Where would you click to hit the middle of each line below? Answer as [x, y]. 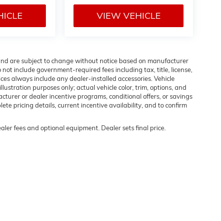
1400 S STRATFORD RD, [144, 199]
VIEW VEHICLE [129, 16]
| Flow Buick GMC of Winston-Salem [62, 199]
